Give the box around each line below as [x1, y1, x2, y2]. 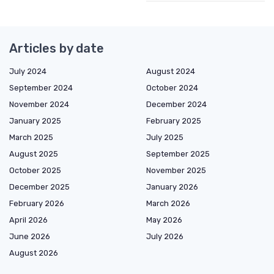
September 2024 [9, 83, 73, 92]
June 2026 [9, 231, 50, 241]
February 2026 [9, 198, 64, 208]
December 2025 [9, 182, 70, 191]
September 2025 [146, 149, 210, 158]
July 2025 [146, 132, 183, 142]
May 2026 [146, 215, 182, 224]
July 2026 [146, 231, 183, 241]
